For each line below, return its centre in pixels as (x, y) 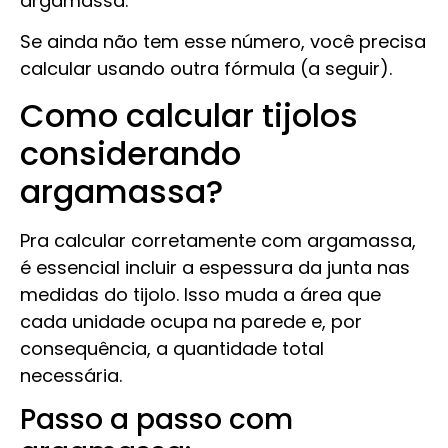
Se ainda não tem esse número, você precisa (223, 42)
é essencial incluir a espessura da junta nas (215, 267)
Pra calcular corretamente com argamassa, (218, 240)
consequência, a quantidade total (172, 348)
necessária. (71, 375)
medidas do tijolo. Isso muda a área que (200, 294)
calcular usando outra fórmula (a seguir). (206, 69)
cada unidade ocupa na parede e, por (191, 321)
